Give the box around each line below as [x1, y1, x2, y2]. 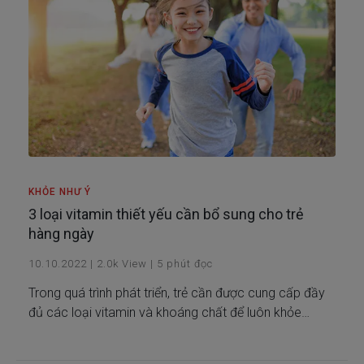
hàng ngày [28, 225, 94, 243]
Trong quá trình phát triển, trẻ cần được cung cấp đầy [28, 285, 325, 301]
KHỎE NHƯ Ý [28, 186, 91, 198]
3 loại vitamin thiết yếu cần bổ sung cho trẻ [28, 206, 304, 223]
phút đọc [167, 258, 213, 271]
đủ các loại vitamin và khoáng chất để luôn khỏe [28, 305, 301, 321]
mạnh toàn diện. [28, 324, 119, 340]
